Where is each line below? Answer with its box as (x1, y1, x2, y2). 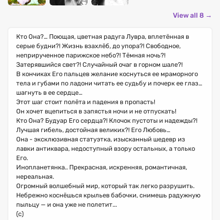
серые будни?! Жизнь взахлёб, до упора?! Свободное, (16, 42, 181, 50)
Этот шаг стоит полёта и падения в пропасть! (16, 98, 155, 106)
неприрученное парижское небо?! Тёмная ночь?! (16, 51, 165, 59)
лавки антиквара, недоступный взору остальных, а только (16, 144, 195, 152)
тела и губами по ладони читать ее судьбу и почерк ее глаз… (16, 79, 202, 87)
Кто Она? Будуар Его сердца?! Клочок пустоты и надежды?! (16, 116, 197, 124)
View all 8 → (173, 11, 212, 20)
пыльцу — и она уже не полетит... (16, 200, 117, 208)
